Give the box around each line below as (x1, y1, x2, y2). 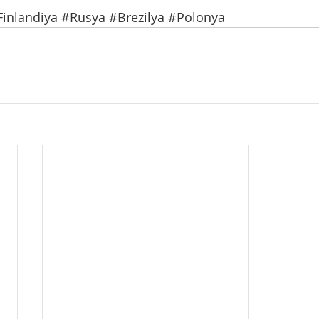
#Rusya (61, 9, 105, 26)
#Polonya (168, 9, 225, 26)
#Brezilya (109, 9, 164, 26)
